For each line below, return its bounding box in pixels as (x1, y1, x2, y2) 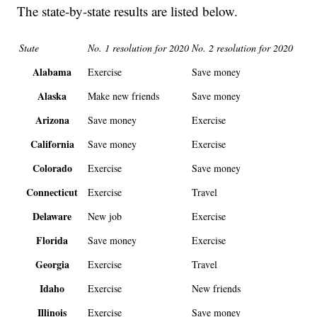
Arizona (35, 113, 69, 128)
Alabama (33, 64, 72, 80)
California (30, 137, 74, 152)
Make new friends (88, 89, 160, 103)
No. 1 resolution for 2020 (88, 41, 190, 55)
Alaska (38, 88, 67, 104)
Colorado (32, 161, 72, 176)
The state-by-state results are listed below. (17, 2, 238, 21)
